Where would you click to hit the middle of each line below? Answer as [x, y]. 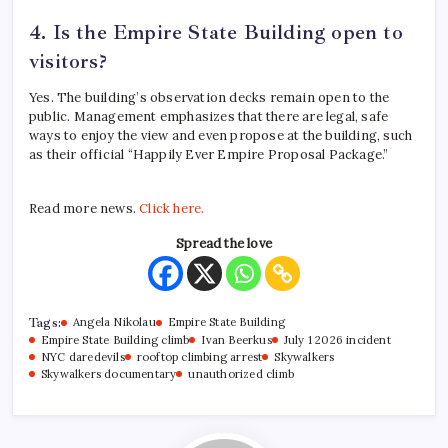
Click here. [172, 209]
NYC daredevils [83, 357]
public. [50, 117]
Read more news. [84, 209]
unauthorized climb [241, 374]
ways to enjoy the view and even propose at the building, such [221, 136]
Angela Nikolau [114, 322]
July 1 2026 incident [337, 340]
